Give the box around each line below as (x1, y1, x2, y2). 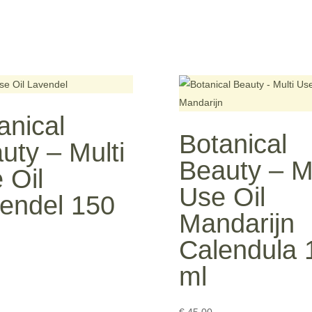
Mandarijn (179, 208, 295, 238)
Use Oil (179, 182, 266, 212)
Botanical (179, 129, 288, 159)
